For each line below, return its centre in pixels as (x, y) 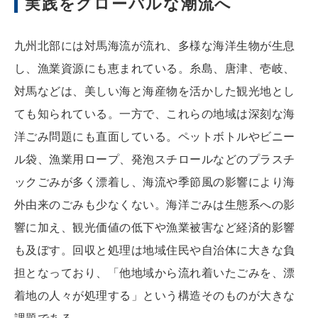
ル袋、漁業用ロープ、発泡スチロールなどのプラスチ (155, 159)
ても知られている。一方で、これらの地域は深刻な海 (155, 113)
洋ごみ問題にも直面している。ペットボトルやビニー (155, 136)
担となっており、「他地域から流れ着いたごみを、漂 (155, 272)
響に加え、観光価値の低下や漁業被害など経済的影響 (155, 227)
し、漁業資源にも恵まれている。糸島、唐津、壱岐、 (155, 68)
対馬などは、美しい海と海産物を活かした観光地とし (155, 91)
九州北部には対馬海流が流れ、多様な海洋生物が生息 (155, 45)
